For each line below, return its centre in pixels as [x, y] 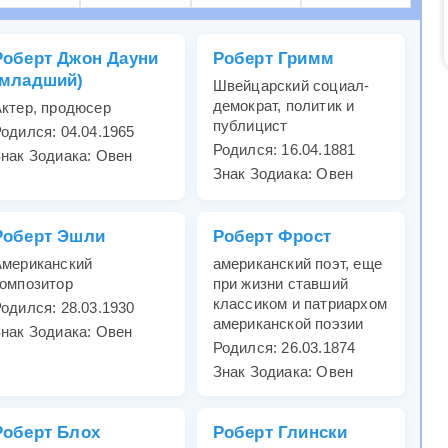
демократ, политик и [283, 106]
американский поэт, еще [297, 264]
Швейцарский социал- [291, 86]
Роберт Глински [280, 433]
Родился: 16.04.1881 [284, 150]
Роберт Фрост [272, 237]
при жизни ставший [280, 284]
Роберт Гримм [273, 59]
